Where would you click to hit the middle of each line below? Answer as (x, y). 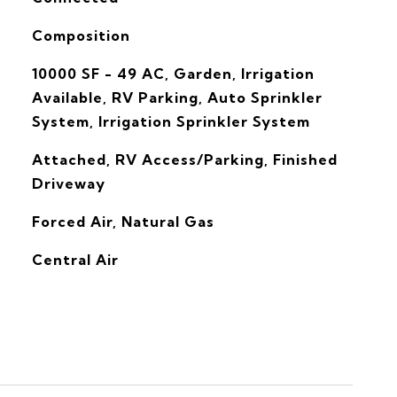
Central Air (75, 260)
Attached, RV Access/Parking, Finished (184, 160)
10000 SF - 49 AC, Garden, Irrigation (173, 74)
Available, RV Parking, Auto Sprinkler (177, 97)
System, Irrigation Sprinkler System (171, 121)
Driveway (68, 183)
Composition (81, 35)
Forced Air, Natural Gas (123, 222)
